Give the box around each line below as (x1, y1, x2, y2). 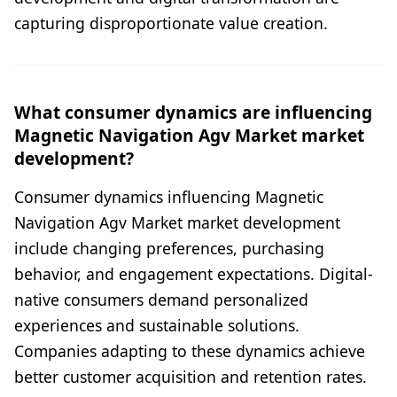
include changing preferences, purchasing (14, 237, 324, 260)
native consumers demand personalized (14, 289, 308, 311)
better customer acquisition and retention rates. (14, 366, 367, 388)
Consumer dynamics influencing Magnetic (14, 186, 323, 208)
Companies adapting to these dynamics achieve (14, 340, 365, 362)
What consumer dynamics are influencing (14, 100, 372, 125)
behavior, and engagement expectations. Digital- (14, 263, 373, 285)
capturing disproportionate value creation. (14, 12, 328, 35)
